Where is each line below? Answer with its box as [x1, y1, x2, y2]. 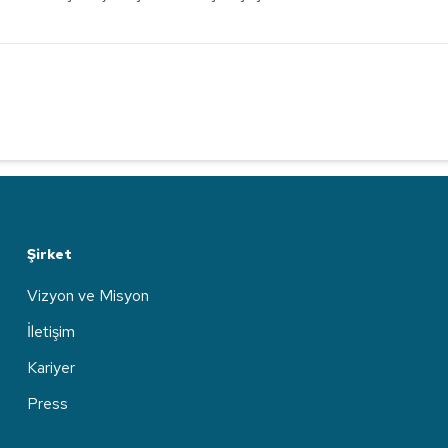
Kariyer [26, 357, 75, 378]
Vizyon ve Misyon [26, 285, 149, 306]
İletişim [26, 321, 75, 342]
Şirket [26, 245, 72, 263]
